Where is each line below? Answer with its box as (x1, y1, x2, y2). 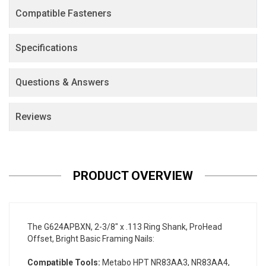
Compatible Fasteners (15, 8, 112, 20)
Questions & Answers (15, 77, 109, 88)
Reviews (15, 111, 52, 123)
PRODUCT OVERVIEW (73, 169, 193, 183)
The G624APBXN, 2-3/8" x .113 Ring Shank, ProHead (27, 222, 222, 232)
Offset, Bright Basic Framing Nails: (27, 234, 154, 244)
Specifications (15, 42, 78, 54)
